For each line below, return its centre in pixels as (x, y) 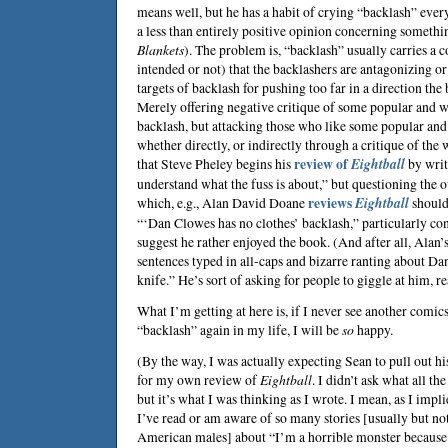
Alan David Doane (253, 202)
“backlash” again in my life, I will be (239, 329)
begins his (263, 163)
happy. (373, 329)
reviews (331, 203)
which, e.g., (169, 202)
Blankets (160, 49)
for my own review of (198, 379)
